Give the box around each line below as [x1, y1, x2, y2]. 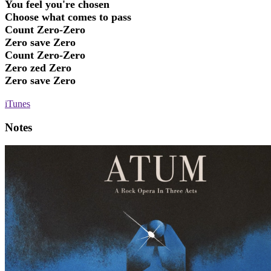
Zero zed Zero [5, 62, 71, 74]
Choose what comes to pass [5, 11, 131, 24]
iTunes [5, 99, 30, 109]
